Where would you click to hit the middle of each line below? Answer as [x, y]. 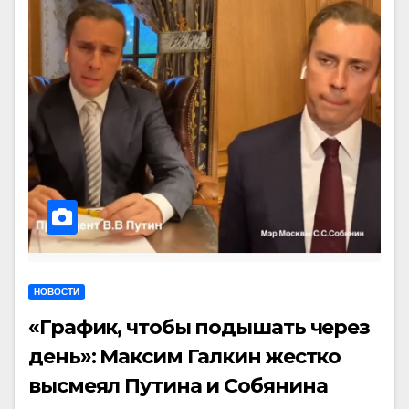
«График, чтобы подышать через [199, 327]
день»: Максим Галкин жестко [185, 357]
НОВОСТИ [57, 292]
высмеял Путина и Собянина [178, 386]
